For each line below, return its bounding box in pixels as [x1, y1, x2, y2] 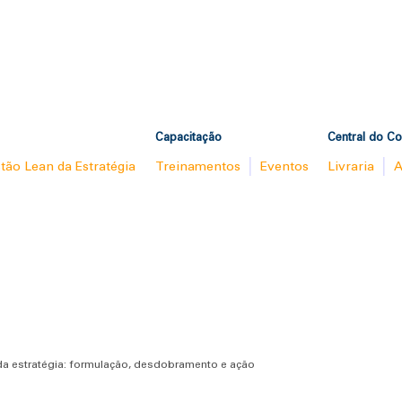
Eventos [259, 158, 309, 173]
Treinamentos [155, 158, 241, 173]
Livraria [328, 158, 375, 173]
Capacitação [155, 130, 223, 144]
